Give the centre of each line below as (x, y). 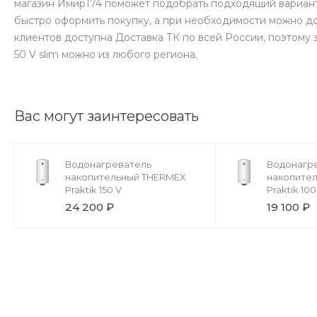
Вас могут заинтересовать (106, 116)
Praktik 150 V (93, 190)
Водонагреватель (108, 165)
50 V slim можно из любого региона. (106, 55)
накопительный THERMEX (126, 177)
